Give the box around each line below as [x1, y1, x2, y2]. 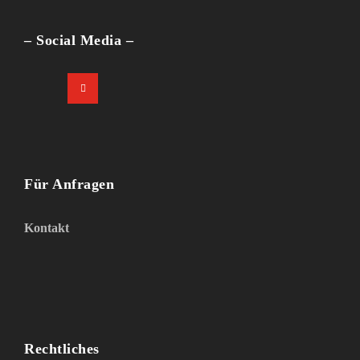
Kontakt [24, 221, 69, 235]
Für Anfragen [24, 176, 114, 192]
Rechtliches [24, 341, 100, 357]
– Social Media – [24, 32, 133, 48]
